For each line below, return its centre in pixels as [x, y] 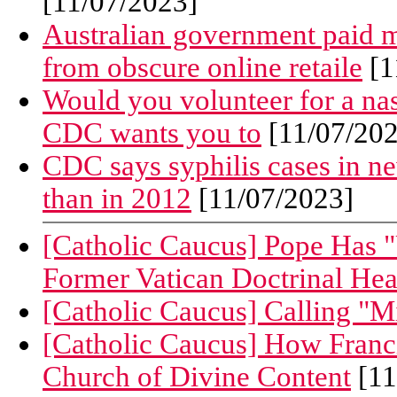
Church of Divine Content [197, 376]
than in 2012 [117, 199]
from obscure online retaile [202, 68]
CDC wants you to [152, 133]
